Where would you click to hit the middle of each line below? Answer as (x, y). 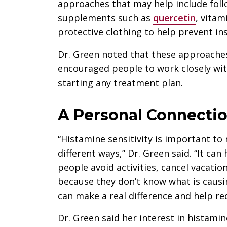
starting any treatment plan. (120, 82)
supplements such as (105, 17)
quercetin (174, 17)
